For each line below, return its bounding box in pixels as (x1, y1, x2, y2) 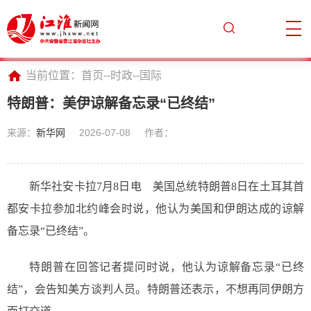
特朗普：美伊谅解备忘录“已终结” (7, 95, 215, 111)
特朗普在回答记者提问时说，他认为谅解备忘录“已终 (29, 260, 304, 273)
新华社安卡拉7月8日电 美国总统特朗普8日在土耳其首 (29, 180, 304, 192)
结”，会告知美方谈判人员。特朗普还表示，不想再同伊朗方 (7, 283, 304, 295)
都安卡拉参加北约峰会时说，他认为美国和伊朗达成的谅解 (7, 202, 304, 215)
